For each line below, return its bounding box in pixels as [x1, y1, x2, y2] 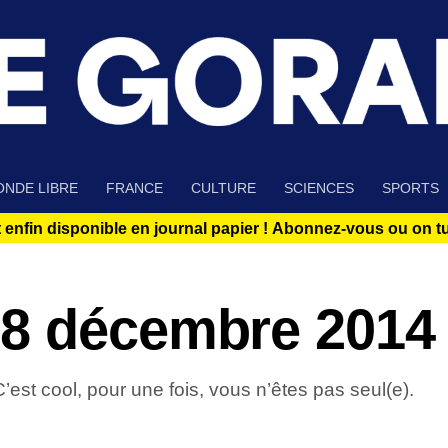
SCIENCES [284, 180, 354, 197]
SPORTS [382, 180, 439, 197]
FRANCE [106, 180, 163, 197]
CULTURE [191, 180, 256, 197]
